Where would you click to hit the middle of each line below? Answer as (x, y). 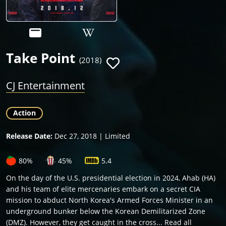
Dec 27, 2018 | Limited (91, 136)
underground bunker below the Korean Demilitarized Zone (106, 211)
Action (24, 113)
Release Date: (29, 136)
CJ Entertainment (45, 86)
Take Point (41, 58)
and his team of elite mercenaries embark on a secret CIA (103, 189)
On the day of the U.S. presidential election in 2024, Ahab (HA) (111, 178)
